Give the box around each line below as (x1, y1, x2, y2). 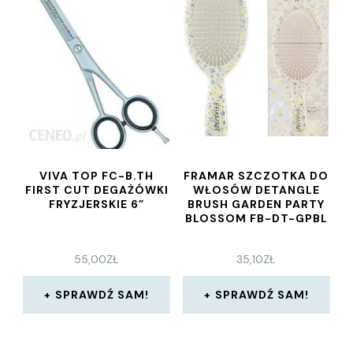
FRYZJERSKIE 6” (49, 197, 145, 212)
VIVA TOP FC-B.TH (39, 169, 154, 184)
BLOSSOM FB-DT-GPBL (184, 211, 328, 226)
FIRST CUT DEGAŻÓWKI (24, 183, 169, 198)
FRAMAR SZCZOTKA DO (184, 169, 329, 184)
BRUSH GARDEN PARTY (188, 197, 325, 212)
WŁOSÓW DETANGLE (192, 183, 320, 198)
